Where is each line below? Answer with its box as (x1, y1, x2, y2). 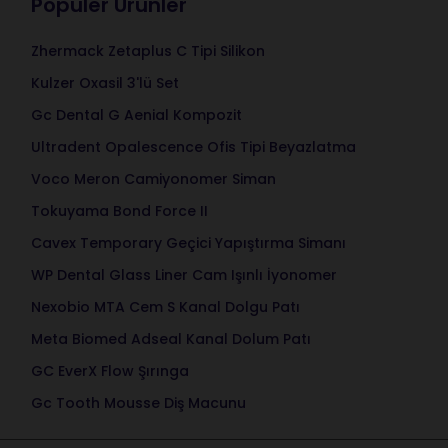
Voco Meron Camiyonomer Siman (30, 168, 276, 189)
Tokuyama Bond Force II (30, 200, 208, 221)
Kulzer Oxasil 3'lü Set (30, 72, 179, 93)
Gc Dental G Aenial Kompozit (30, 104, 242, 125)
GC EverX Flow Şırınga (30, 360, 189, 381)
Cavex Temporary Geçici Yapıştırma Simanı (30, 232, 346, 253)
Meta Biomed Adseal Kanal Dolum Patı (30, 328, 311, 349)
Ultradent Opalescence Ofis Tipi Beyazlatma (30, 136, 356, 157)
